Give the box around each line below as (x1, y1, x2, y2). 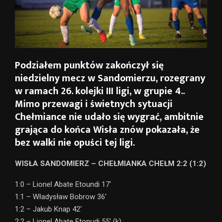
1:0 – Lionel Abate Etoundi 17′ (15, 180, 111, 189)
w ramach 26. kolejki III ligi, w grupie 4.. (15, 83, 184, 100)
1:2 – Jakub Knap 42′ (15, 205, 82, 214)
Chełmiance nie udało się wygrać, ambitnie (15, 109, 204, 126)
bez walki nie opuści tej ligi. (15, 134, 135, 152)
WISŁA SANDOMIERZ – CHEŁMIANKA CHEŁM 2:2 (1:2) (15, 159, 206, 168)
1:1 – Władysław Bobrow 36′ (15, 192, 107, 202)
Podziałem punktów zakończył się (15, 57, 164, 74)
